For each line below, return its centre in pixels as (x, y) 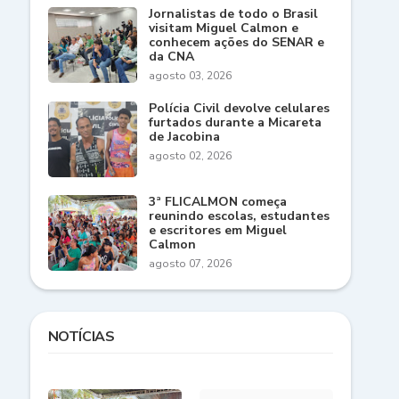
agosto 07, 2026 (190, 264)
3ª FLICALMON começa (217, 202)
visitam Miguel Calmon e (223, 28)
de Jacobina (184, 137)
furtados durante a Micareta (235, 123)
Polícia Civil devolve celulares (239, 109)
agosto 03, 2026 (190, 76)
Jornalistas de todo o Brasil (233, 14)
